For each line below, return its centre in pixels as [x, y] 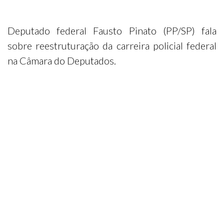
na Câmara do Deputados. [62, 60]
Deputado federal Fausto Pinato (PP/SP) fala [112, 30]
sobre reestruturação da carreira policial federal [112, 45]
